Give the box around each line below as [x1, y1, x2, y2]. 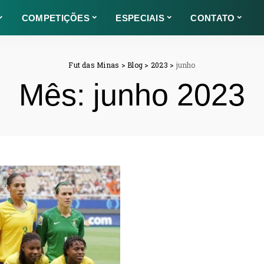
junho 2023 [93, 78, 245, 112]
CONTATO [190, 12, 235, 23]
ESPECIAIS [115, 12, 165, 23]
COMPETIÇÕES [21, 12, 90, 23]
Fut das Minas [68, 60, 120, 70]
